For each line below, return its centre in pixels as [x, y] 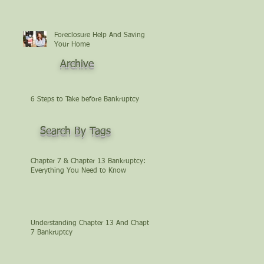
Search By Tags [75, 131]
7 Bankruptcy [52, 232]
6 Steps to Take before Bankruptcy [85, 99]
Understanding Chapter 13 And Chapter [93, 223]
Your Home [72, 44]
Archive [77, 64]
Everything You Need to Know [78, 171]
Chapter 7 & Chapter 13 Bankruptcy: [88, 161]
